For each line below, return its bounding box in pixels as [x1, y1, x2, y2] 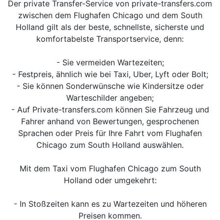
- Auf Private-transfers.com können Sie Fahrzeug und [11, 105, 209, 114]
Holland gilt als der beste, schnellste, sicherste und [16, 22, 204, 32]
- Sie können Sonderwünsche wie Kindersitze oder [16, 81, 204, 91]
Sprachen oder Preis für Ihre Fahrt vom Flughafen [18, 128, 202, 138]
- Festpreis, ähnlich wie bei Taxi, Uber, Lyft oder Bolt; [12, 69, 208, 79]
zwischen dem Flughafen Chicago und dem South [18, 10, 202, 20]
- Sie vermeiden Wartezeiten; [56, 57, 164, 67]
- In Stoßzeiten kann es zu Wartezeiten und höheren [13, 199, 207, 209]
